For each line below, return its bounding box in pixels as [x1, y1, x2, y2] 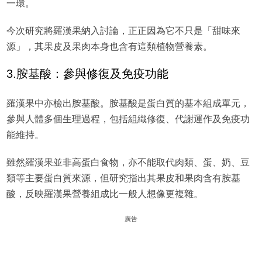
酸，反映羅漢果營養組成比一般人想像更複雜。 [6, 189, 203, 199]
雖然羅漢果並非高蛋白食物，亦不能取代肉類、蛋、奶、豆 [6, 157, 250, 168]
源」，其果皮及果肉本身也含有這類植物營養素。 [6, 42, 212, 52]
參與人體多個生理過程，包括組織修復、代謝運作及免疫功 [6, 114, 250, 125]
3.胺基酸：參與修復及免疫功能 [6, 67, 168, 81]
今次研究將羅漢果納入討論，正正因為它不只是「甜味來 [6, 26, 240, 36]
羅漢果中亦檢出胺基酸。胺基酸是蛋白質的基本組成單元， [6, 98, 250, 109]
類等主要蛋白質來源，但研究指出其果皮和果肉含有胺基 [6, 173, 240, 184]
